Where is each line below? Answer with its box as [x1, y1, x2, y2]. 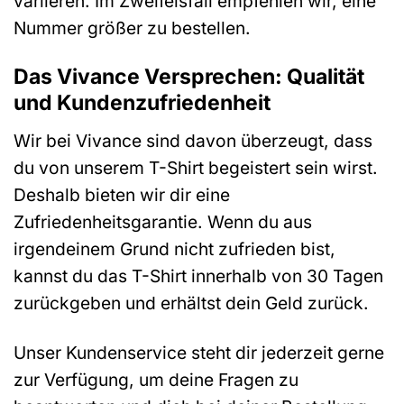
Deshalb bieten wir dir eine [14, 183, 230, 206]
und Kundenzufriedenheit [14, 90, 271, 116]
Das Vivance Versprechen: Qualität [14, 64, 364, 90]
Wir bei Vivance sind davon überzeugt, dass [14, 129, 372, 151]
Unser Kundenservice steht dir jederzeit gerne [14, 341, 384, 363]
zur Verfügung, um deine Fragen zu [14, 368, 298, 390]
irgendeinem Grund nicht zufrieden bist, [14, 237, 335, 260]
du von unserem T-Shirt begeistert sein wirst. [14, 156, 378, 179]
